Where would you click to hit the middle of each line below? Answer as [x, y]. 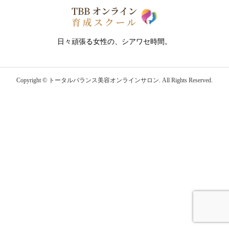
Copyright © [32, 80]
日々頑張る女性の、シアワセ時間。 [114, 42]
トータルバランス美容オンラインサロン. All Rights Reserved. [130, 80]
